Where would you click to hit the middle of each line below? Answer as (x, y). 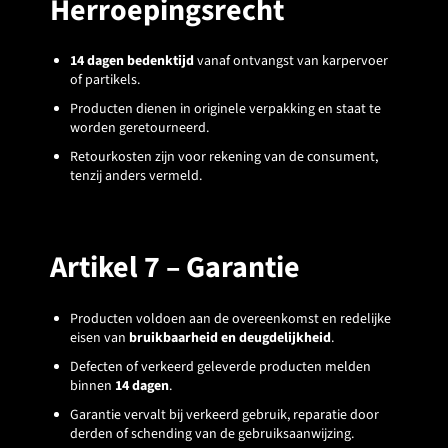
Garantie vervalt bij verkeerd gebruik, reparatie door (224, 414)
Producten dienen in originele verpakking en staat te (225, 109)
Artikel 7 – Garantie (175, 268)
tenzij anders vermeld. (136, 176)
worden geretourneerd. (139, 128)
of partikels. (105, 80)
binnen (92, 385)
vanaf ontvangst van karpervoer (291, 61)
